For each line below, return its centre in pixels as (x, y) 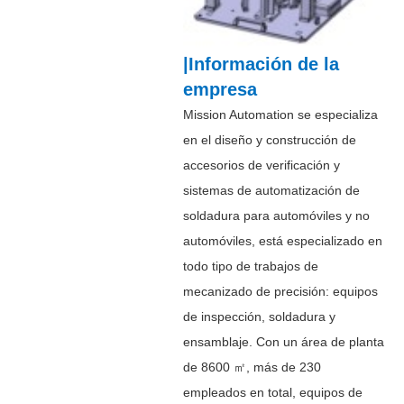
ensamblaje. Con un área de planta (283, 341)
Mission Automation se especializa (280, 114)
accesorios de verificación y (261, 165)
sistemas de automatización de (271, 190)
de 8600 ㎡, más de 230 (252, 367)
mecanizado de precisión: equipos (280, 291)
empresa (220, 89)
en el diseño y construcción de (269, 139)
